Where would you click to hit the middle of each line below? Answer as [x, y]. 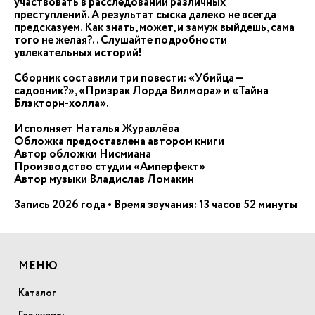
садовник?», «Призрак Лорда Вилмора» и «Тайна [141, 91]
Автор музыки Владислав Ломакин [104, 180]
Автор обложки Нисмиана [83, 154]
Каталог [37, 293]
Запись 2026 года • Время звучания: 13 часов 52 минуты [156, 205]
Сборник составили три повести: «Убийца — [129, 78]
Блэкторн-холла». [62, 104]
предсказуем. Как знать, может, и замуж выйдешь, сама [154, 28]
